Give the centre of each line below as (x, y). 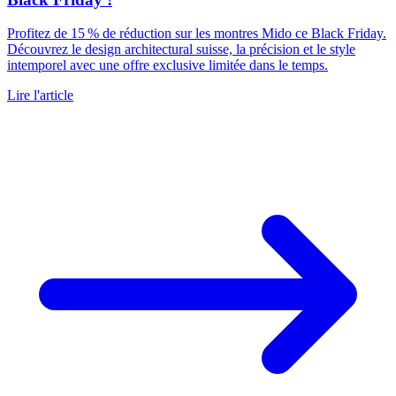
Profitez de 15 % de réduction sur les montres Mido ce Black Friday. (197, 34)
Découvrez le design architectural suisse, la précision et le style (181, 49)
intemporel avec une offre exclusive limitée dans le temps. (168, 65)
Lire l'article (40, 95)
